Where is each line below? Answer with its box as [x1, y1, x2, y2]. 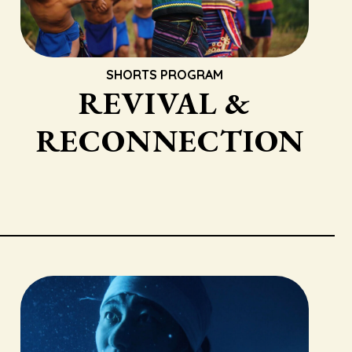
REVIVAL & [78, 82, 251, 123]
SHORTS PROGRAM [105, 67, 223, 82]
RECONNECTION [35, 120, 306, 161]
